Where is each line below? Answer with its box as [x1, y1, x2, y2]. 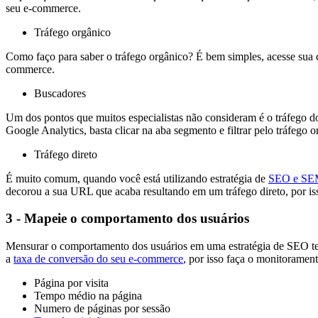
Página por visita [34, 277, 109, 289]
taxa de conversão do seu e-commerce [13, 253, 183, 265]
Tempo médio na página [34, 290, 142, 302]
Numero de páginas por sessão [34, 302, 170, 314]
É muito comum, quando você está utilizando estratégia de [6, 172, 268, 185]
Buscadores [34, 87, 86, 99]
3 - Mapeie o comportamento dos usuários [6, 211, 249, 226]
